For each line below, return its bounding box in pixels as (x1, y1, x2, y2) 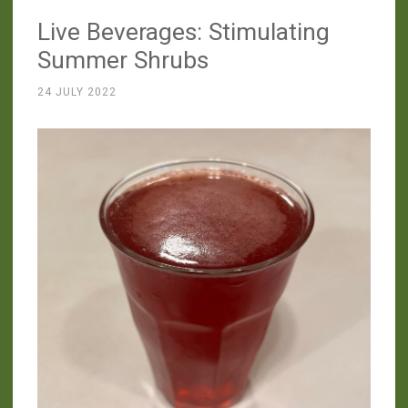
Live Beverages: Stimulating (37, 18, 330, 46)
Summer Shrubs (37, 46, 209, 75)
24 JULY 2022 (37, 86, 117, 99)
